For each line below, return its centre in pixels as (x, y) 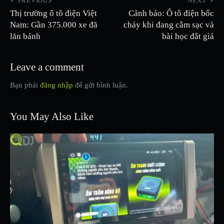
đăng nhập (56, 85)
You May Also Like (52, 116)
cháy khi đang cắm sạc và (169, 25)
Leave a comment (47, 67)
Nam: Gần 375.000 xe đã (54, 25)
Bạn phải (25, 85)
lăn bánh (25, 36)
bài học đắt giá (188, 36)
